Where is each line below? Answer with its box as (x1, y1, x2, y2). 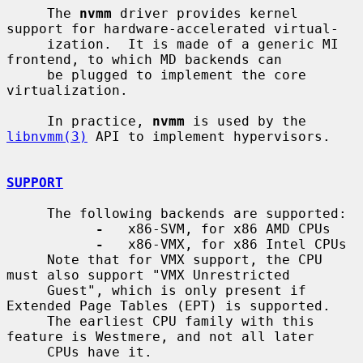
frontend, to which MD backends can (6, 51, 282, 67)
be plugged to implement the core (6, 66, 47, 83)
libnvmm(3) (6, 128, 88, 144)
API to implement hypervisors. (88, 128, 331, 144)
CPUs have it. (6, 344, 47, 360)
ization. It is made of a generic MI (6, 36, 47, 52)
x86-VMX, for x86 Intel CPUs (104, 236, 347, 252)
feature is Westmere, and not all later (6, 328, 314, 344)
